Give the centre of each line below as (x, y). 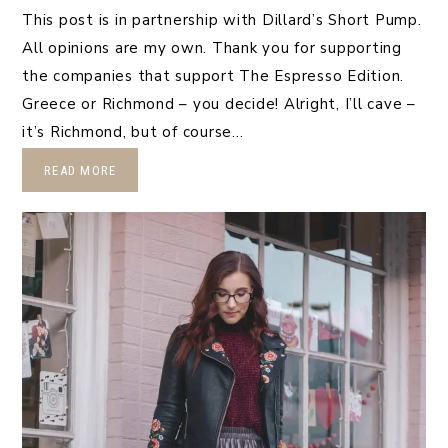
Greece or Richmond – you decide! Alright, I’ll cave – (219, 104)
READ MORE (80, 171)
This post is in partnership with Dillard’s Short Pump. (222, 20)
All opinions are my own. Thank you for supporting (212, 48)
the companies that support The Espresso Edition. (213, 76)
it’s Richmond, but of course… (133, 132)
